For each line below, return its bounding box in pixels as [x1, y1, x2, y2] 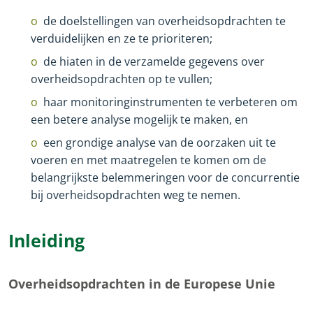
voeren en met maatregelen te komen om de [31, 152, 266, 168]
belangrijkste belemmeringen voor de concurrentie [31, 170, 300, 186]
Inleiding [8, 228, 85, 252]
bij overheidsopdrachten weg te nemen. [31, 187, 240, 203]
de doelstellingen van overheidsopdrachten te [43, 13, 286, 29]
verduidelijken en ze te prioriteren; [31, 31, 212, 47]
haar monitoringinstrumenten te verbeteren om [43, 94, 298, 110]
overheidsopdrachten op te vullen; [31, 71, 212, 87]
